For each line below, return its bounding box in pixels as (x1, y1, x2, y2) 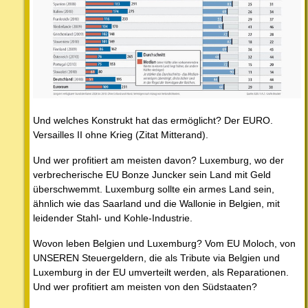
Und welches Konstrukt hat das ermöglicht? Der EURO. (33, 114, 273, 126)
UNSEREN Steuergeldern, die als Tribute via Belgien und (33, 252, 280, 263)
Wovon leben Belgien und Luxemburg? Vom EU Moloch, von (33, 237, 296, 249)
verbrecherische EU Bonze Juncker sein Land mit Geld (33, 168, 271, 180)
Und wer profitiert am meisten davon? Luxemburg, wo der (33, 154, 284, 166)
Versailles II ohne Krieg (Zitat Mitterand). (33, 129, 208, 140)
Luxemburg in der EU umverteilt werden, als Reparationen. (33, 266, 289, 278)
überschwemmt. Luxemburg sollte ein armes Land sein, (33, 183, 274, 195)
